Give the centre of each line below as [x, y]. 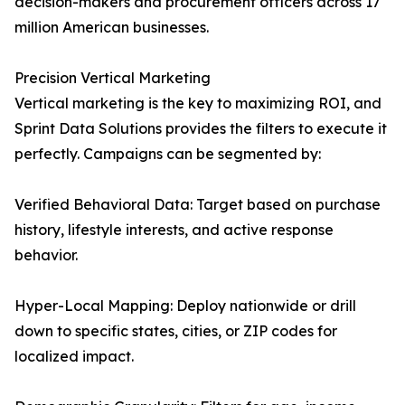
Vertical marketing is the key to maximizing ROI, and [198, 104]
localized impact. [74, 357]
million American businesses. [112, 28]
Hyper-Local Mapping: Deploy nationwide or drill [185, 306]
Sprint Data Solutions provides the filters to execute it [201, 129]
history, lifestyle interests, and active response [174, 230]
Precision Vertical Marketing [113, 78]
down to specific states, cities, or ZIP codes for [176, 331]
